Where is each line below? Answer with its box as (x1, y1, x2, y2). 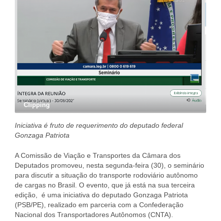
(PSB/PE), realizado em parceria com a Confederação (15, 200, 184, 209)
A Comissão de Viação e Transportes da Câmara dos (15, 151, 181, 159)
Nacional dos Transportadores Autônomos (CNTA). (15, 210, 175, 219)
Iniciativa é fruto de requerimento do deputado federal (15, 121, 183, 129)
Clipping (24, 101, 50, 109)
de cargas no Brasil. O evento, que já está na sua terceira (15, 181, 195, 189)
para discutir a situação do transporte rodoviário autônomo (15, 171, 198, 179)
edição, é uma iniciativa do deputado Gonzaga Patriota (15, 190, 188, 199)
